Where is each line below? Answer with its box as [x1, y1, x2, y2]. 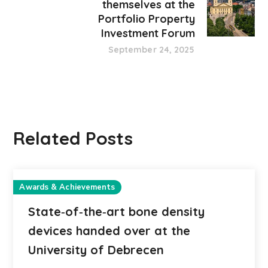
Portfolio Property [98, 12, 195, 26]
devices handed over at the [28, 223, 191, 238]
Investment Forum [100, 26, 195, 40]
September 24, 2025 [108, 44, 195, 55]
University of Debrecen [28, 242, 165, 257]
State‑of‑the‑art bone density [28, 204, 205, 219]
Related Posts [13, 127, 133, 150]
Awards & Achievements [19, 182, 115, 193]
